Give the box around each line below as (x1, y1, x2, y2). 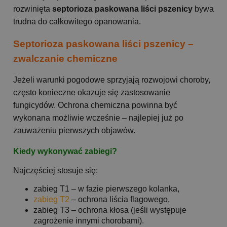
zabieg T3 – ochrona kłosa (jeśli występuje (33, 205, 186, 214)
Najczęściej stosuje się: (13, 166, 98, 175)
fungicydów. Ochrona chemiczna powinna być (13, 101, 177, 110)
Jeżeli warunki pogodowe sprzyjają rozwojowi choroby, (13, 75, 210, 85)
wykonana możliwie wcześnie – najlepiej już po (13, 113, 183, 123)
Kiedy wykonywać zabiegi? (13, 146, 117, 156)
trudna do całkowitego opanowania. (13, 17, 141, 26)
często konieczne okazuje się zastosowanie (13, 88, 170, 97)
